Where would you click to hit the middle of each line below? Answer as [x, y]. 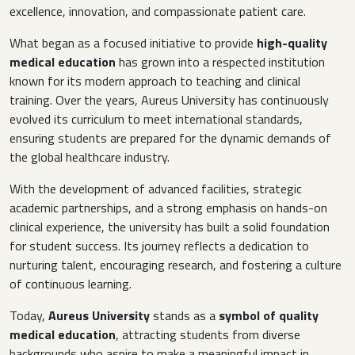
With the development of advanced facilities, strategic [156, 189]
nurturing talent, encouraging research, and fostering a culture [176, 265]
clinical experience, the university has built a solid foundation [170, 227]
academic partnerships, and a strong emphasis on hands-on [168, 208]
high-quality [292, 43]
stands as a [184, 316]
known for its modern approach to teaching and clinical [155, 81]
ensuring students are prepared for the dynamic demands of [170, 138]
